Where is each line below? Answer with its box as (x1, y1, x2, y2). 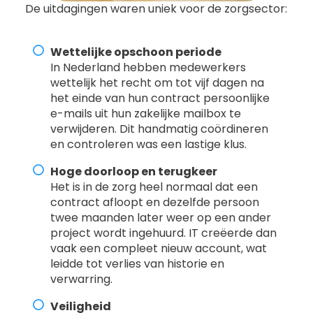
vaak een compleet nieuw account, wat (50, 240, 268, 257)
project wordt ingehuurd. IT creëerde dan (50, 225, 277, 242)
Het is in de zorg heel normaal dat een (50, 179, 259, 196)
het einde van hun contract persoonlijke (50, 90, 270, 107)
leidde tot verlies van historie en (50, 256, 225, 272)
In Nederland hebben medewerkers (50, 59, 247, 76)
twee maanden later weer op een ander (50, 210, 272, 226)
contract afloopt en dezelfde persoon (50, 194, 260, 211)
